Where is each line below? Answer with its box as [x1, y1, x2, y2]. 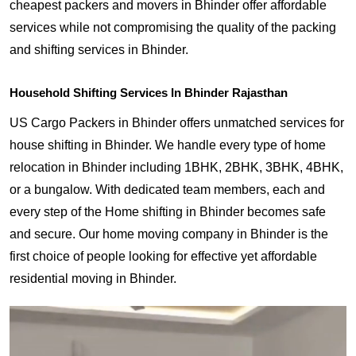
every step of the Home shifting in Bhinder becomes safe [10, 205, 326, 219]
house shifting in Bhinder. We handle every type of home [10, 138, 326, 152]
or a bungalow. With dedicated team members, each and [10, 183, 325, 196]
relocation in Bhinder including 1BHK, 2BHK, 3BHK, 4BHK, [10, 161, 343, 174]
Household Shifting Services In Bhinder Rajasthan [10, 86, 288, 99]
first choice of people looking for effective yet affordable [10, 250, 317, 263]
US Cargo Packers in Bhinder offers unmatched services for [10, 116, 344, 130]
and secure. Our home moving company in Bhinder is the [10, 227, 328, 241]
